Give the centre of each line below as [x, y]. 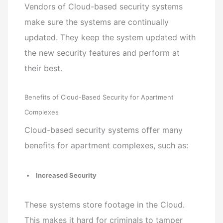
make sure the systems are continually [97, 22]
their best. [44, 68]
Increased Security [66, 175]
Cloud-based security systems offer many [104, 130]
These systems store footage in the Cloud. [105, 204]
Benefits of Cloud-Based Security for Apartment [99, 97]
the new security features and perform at [102, 53]
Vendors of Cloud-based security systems [104, 6]
